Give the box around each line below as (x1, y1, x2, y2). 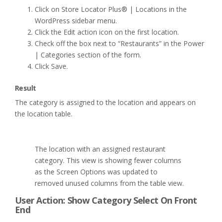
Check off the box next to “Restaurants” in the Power (35, 38, 204, 48)
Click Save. (35, 61, 68, 71)
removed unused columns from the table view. (35, 178, 184, 188)
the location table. (15, 109, 72, 118)
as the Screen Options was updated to (35, 166, 158, 176)
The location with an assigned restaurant (35, 144, 166, 154)
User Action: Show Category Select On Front (15, 194, 197, 206)
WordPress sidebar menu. (35, 15, 117, 25)
